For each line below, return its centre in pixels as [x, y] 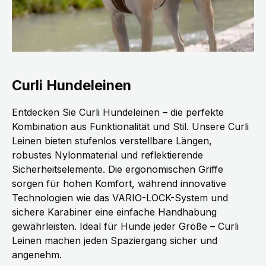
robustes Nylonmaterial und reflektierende [107, 155]
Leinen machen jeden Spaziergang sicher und [115, 241]
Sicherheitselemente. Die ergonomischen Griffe [118, 170]
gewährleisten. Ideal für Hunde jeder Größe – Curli [125, 227]
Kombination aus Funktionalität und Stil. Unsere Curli [130, 127]
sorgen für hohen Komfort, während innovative [119, 184]
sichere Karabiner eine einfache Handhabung [114, 212]
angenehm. [37, 255]
